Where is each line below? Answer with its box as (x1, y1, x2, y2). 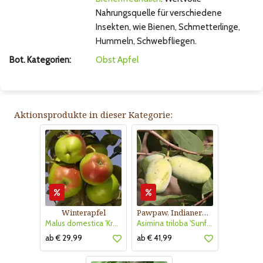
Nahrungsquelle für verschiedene (95, 8, 222, 19)
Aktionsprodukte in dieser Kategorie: (14, 109, 173, 121)
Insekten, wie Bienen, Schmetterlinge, (95, 22, 240, 33)
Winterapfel (61, 207, 106, 218)
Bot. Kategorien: (9, 55, 71, 66)
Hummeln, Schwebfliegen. (95, 36, 197, 47)
